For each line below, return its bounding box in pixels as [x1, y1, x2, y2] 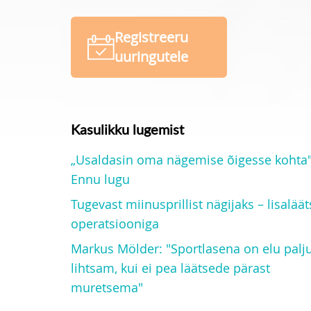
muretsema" [71, 279, 143, 296]
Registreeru [115, 28, 188, 47]
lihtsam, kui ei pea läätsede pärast [71, 260, 270, 276]
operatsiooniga [71, 215, 159, 232]
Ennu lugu [71, 171, 130, 187]
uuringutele [115, 47, 188, 66]
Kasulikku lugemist [71, 119, 184, 139]
